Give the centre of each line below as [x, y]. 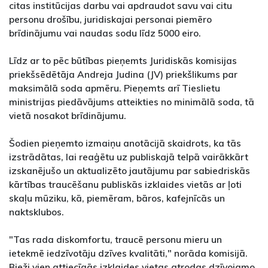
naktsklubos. [36, 212]
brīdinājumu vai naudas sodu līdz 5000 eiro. [105, 33]
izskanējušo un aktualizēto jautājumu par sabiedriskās [130, 171]
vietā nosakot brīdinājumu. [68, 116]
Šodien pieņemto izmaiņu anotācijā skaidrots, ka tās [125, 143]
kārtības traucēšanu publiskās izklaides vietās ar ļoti [125, 185]
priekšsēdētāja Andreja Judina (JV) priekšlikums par [123, 74]
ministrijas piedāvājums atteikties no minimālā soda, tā [132, 102]
